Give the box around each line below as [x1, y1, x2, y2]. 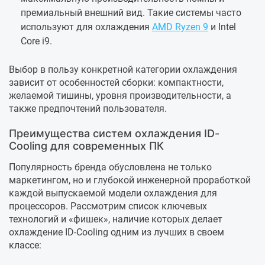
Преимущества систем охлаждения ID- [9, 127, 219, 140]
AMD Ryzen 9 [152, 21, 208, 33]
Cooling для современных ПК [9, 140, 164, 153]
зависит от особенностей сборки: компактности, [9, 77, 224, 89]
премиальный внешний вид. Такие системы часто [21, 7, 241, 19]
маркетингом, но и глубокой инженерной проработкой [9, 174, 251, 186]
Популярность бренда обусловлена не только [9, 161, 212, 173]
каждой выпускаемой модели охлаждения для [9, 188, 217, 199]
